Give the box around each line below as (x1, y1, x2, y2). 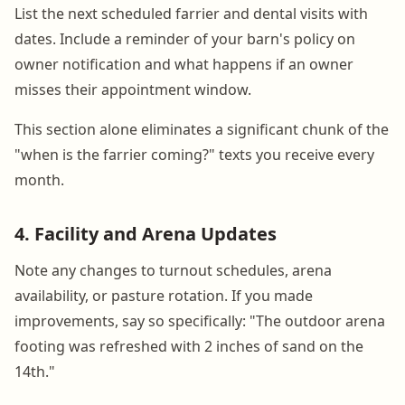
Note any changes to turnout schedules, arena (14, 259, 332, 280)
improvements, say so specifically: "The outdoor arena (14, 310, 385, 331)
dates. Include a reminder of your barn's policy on (14, 28, 355, 49)
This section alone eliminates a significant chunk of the (14, 118, 389, 139)
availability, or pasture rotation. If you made (14, 285, 313, 306)
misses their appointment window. (14, 79, 251, 99)
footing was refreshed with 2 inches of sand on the (14, 335, 363, 356)
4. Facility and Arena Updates (14, 221, 277, 246)
